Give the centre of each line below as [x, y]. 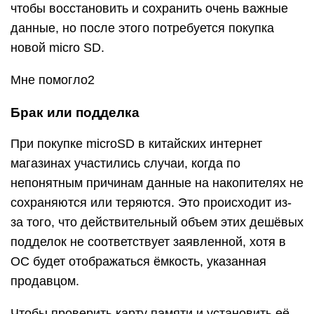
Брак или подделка [75, 112]
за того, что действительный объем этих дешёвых [157, 222]
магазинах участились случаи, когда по [125, 163]
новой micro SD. [57, 48]
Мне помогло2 [53, 80]
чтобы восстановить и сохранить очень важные [149, 8]
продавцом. [45, 281]
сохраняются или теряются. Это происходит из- [151, 203]
